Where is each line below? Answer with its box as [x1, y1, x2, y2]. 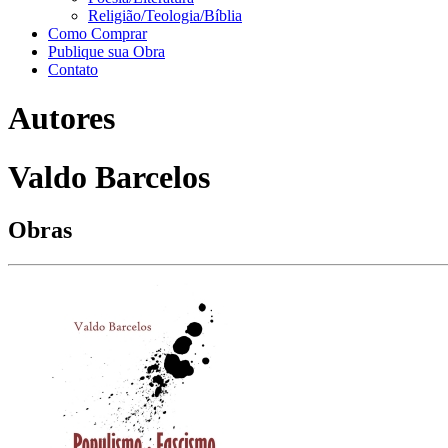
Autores [8, 100, 115, 137]
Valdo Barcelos [8, 158, 210, 195]
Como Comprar [48, 25, 147, 42]
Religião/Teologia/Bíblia [88, 7, 242, 24]
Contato [48, 61, 98, 78]
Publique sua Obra [48, 43, 165, 60]
